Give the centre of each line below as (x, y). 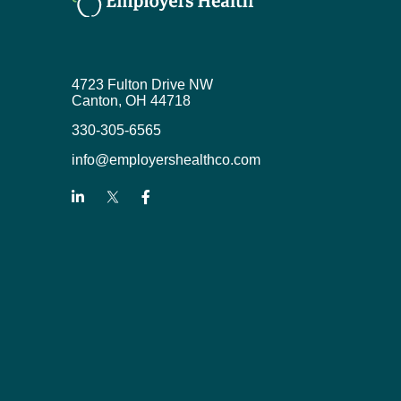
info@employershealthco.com (166, 159)
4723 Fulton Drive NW (142, 84)
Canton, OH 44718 (131, 100)
